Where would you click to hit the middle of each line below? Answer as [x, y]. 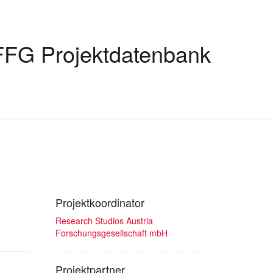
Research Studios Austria [104, 220]
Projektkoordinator [100, 202]
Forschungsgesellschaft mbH [112, 232]
